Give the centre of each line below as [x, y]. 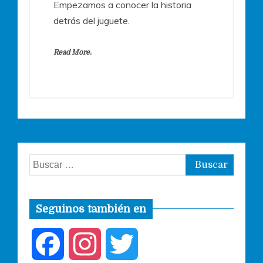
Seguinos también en [91, 209]
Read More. [73, 52]
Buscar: [44, 161]
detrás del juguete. [92, 20]
